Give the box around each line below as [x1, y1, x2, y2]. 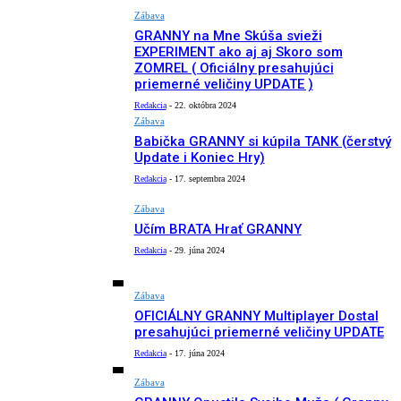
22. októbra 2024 [174, 100, 236, 111]
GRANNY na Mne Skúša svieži [133, 28, 322, 45]
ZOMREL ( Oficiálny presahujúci [133, 60, 334, 77]
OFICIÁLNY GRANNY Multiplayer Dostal [133, 307, 379, 324]
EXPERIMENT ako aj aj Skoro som [133, 44, 343, 61]
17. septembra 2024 [174, 174, 245, 184]
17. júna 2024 [174, 347, 225, 358]
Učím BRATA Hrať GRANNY [133, 220, 302, 237]
